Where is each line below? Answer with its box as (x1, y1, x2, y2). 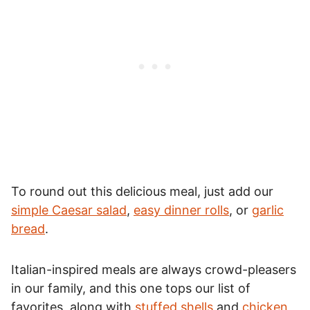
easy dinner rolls (134, 202, 229, 217)
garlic (252, 202, 284, 217)
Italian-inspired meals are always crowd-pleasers (11, 262, 296, 277)
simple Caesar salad (11, 202, 127, 217)
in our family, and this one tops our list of (11, 280, 250, 295)
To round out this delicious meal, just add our (11, 183, 273, 199)
